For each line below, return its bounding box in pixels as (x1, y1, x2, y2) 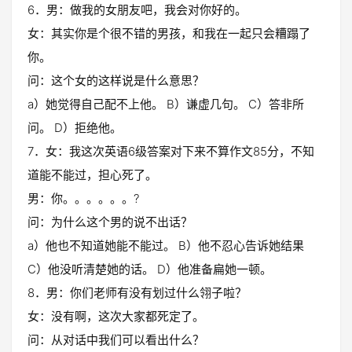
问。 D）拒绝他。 (27, 120, 122, 135)
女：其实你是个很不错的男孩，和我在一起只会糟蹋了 (27, 26, 310, 41)
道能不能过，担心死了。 (27, 167, 157, 182)
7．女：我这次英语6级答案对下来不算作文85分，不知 (27, 144, 314, 159)
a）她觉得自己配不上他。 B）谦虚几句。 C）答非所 (27, 97, 304, 112)
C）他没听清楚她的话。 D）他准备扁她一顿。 (27, 262, 272, 277)
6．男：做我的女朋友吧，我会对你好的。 (27, 2, 247, 17)
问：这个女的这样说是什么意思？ (27, 73, 204, 88)
